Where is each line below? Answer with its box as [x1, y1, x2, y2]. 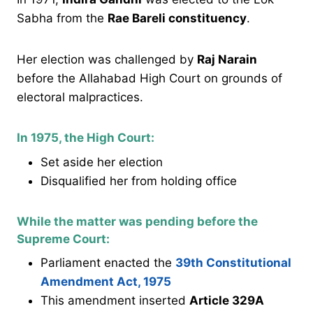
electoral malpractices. [17, 90, 143, 105]
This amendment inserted [41, 293, 189, 308]
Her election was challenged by [17, 52, 197, 67]
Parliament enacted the [41, 256, 175, 270]
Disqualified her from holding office [41, 173, 237, 188]
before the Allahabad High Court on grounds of [17, 71, 282, 86]
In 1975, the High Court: [17, 131, 154, 145]
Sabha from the [17, 11, 108, 26]
